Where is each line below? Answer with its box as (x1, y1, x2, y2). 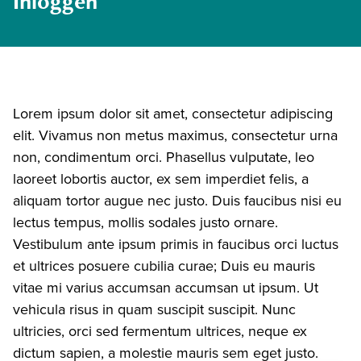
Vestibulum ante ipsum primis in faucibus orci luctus (13, 235, 338, 254)
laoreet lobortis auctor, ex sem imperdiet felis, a (13, 170, 309, 189)
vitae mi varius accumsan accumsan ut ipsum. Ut (13, 279, 318, 297)
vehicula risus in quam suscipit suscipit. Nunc (13, 301, 296, 319)
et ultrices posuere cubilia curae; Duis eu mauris (13, 257, 315, 276)
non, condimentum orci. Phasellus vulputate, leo (13, 148, 314, 167)
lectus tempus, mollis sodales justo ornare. (13, 214, 278, 232)
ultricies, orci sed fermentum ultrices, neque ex (13, 322, 307, 341)
